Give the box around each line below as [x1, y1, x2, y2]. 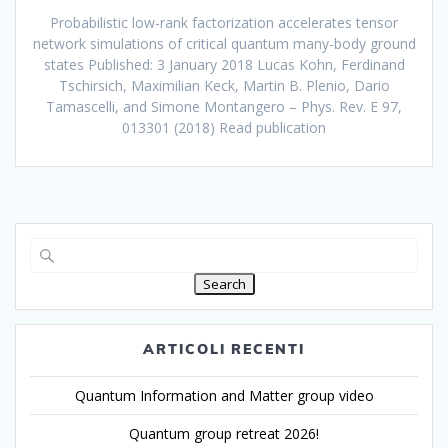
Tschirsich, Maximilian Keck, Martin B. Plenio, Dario [58, 76, 390, 96]
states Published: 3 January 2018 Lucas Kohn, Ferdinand [43, 55, 405, 75]
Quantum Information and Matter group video [74, 386, 374, 406]
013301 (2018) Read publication [122, 118, 326, 138]
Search [202, 275, 246, 294]
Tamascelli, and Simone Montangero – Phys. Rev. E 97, [46, 97, 402, 117]
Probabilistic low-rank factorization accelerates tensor [50, 13, 398, 33]
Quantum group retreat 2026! [129, 424, 319, 444]
